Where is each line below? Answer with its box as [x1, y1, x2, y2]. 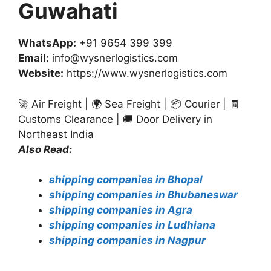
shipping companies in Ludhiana [49, 219, 215, 231]
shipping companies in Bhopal [49, 174, 203, 186]
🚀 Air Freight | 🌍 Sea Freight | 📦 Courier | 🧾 [18, 97, 240, 110]
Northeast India [18, 128, 94, 140]
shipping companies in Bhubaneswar [49, 189, 238, 201]
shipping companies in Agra [49, 204, 192, 216]
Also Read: [18, 143, 72, 155]
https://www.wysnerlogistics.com [64, 67, 227, 79]
